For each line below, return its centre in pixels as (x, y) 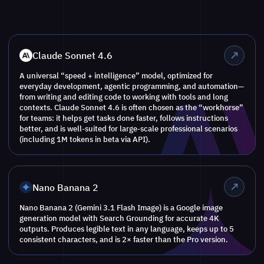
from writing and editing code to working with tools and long (124, 97)
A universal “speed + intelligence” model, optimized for (116, 76)
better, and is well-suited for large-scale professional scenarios (129, 129)
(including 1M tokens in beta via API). (85, 139)
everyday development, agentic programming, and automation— (132, 86)
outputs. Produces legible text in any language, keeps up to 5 (127, 228)
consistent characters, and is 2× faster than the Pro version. (124, 239)
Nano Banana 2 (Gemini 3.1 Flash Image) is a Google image (121, 207)
